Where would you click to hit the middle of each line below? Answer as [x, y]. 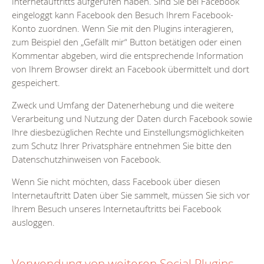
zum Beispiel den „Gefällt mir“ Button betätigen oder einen [127, 42]
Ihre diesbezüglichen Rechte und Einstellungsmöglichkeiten [128, 132]
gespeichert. [36, 83]
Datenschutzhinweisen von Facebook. [87, 159]
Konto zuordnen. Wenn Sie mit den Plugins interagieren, [123, 29]
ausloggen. [33, 222]
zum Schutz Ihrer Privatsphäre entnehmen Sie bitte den [122, 146]
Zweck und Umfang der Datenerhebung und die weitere [123, 105]
